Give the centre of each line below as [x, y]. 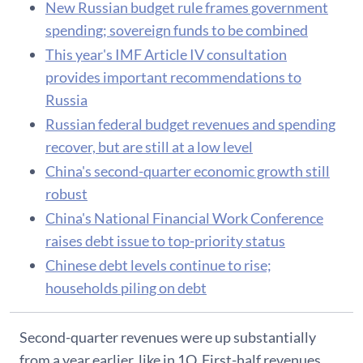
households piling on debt [126, 287]
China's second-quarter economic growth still [188, 171]
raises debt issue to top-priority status [165, 240]
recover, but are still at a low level [149, 146]
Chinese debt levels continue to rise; [158, 265]
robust [66, 193]
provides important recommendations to [173, 77]
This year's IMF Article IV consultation [166, 54]
